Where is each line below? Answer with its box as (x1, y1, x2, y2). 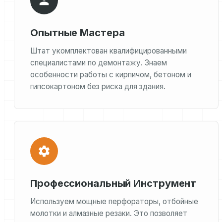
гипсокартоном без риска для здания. (30, 82, 166, 91)
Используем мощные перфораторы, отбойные (30, 197, 198, 206)
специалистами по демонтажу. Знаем (30, 58, 167, 67)
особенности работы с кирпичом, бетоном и (30, 70, 191, 79)
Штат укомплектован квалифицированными (30, 46, 187, 55)
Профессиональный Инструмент (30, 177, 197, 189)
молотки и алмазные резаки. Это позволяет (30, 209, 187, 218)
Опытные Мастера (30, 27, 125, 39)
